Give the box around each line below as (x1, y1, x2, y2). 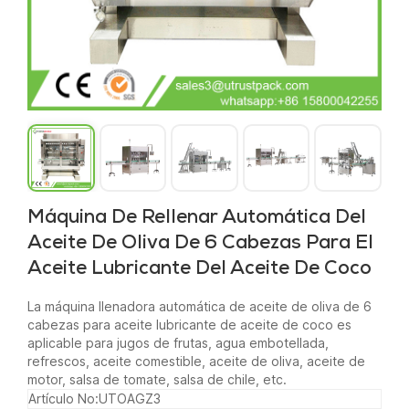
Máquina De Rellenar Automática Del (27, 208, 366, 228)
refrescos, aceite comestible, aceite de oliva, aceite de (27, 352, 365, 369)
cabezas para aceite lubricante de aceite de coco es (27, 316, 351, 332)
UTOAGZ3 (99, 390, 161, 406)
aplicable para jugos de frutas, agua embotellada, (27, 334, 329, 351)
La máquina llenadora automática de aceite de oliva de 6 (27, 298, 372, 314)
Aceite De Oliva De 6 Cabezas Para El (27, 234, 373, 254)
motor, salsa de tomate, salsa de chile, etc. (27, 371, 287, 387)
